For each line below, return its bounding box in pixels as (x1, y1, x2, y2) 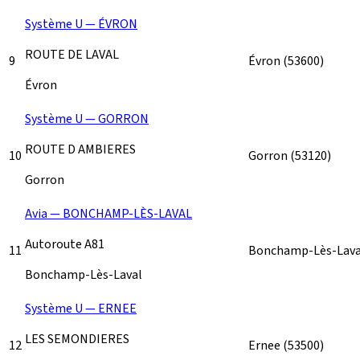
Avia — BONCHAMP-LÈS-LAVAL (25, 204, 192, 223)
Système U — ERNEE (25, 299, 137, 317)
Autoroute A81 (25, 235, 104, 253)
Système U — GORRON (25, 109, 149, 128)
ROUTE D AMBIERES (25, 140, 136, 158)
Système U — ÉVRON (25, 14, 137, 33)
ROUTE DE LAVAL (25, 45, 119, 63)
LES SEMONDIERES (25, 329, 129, 348)
